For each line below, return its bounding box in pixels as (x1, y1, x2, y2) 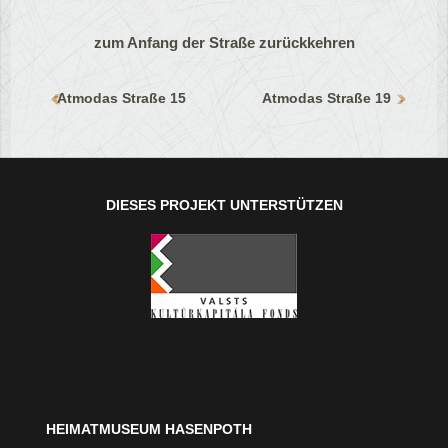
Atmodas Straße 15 (57, 90, 187, 107)
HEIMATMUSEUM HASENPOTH (46, 421, 253, 438)
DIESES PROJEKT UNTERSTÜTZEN (105, 197, 343, 214)
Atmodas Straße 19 (262, 90, 392, 107)
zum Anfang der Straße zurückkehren (93, 34, 355, 52)
